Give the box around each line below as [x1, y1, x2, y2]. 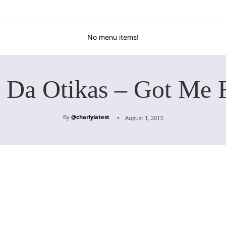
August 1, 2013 [125, 114, 163, 122]
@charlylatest [71, 113, 109, 121]
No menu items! [87, 33, 139, 42]
